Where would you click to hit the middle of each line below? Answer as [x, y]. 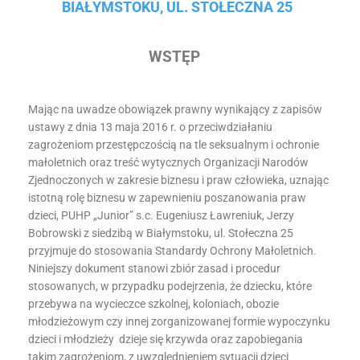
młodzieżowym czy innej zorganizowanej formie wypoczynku [179, 321]
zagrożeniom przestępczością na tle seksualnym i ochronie [174, 145]
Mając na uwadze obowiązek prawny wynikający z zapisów [175, 109]
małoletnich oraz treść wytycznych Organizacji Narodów [168, 162]
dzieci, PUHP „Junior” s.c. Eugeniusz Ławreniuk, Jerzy [161, 215]
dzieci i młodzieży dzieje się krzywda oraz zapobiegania [166, 339]
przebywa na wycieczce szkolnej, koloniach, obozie [153, 304]
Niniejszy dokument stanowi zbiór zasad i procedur [154, 268]
